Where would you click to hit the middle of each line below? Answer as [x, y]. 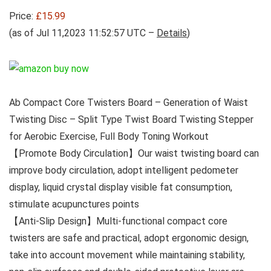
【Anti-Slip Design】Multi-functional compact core [118, 221]
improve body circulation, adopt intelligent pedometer [124, 170]
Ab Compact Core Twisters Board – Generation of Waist [129, 103]
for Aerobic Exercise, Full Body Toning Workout [109, 136]
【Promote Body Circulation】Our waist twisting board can [134, 153]
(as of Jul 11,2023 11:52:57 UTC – [83, 33]
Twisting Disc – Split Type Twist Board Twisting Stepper [131, 119]
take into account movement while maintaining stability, [127, 255]
